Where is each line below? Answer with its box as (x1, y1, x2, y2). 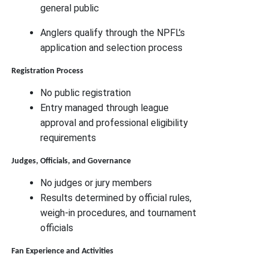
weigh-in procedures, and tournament (40, 207, 197, 219)
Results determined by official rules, (40, 192, 192, 204)
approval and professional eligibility (40, 117, 189, 129)
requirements (40, 132, 97, 144)
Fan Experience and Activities (11, 247, 114, 256)
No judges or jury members (40, 177, 153, 189)
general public (40, 2, 100, 14)
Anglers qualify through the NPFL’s (40, 27, 186, 39)
